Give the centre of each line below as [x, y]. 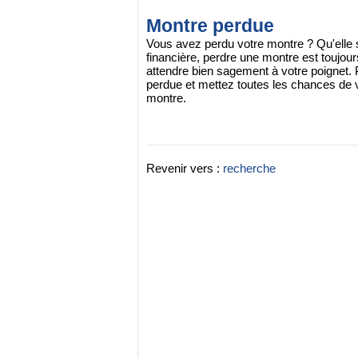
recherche [249, 168]
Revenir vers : [185, 168]
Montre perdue [210, 26]
